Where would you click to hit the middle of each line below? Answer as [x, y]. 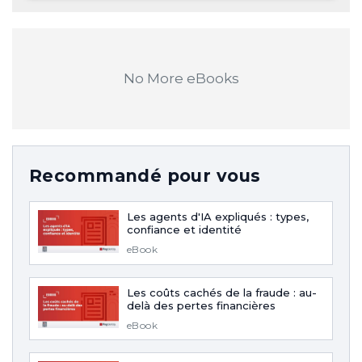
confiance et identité [184, 229]
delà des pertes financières [201, 305]
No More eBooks [181, 78]
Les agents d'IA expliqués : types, [218, 217]
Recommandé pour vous [145, 176]
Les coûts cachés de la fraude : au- [222, 292]
